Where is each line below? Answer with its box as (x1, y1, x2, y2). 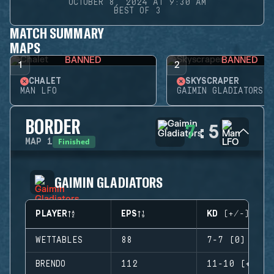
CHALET (29, 76, 61, 86)
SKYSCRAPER (185, 76, 239, 86)
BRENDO (35, 259, 65, 269)
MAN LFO (20, 86, 57, 96)
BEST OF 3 (113, 6, 161, 16)
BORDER (25, 114, 81, 138)
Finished (58, 136, 90, 147)
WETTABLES (35, 235, 83, 245)
